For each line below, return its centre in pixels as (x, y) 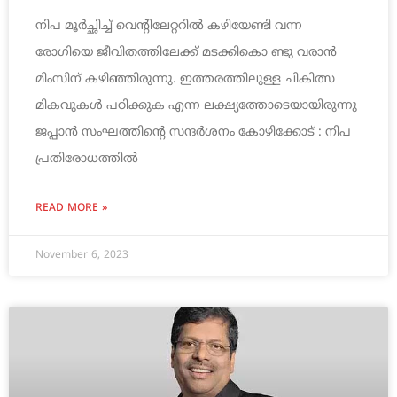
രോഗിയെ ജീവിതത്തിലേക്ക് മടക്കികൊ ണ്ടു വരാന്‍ (186, 53)
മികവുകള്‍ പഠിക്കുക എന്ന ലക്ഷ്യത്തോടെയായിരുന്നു (196, 106)
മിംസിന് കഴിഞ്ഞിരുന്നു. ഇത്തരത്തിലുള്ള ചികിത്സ (185, 80)
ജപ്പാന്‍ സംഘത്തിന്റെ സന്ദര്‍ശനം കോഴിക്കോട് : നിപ (193, 133)
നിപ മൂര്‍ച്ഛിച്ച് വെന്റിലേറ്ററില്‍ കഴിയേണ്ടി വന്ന (169, 27)
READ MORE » (71, 209)
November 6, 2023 (82, 256)
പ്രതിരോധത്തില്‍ (87, 160)
